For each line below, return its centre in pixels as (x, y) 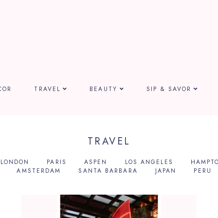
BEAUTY (103, 89)
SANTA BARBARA (108, 171)
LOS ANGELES (149, 162)
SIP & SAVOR (169, 89)
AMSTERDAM (39, 171)
